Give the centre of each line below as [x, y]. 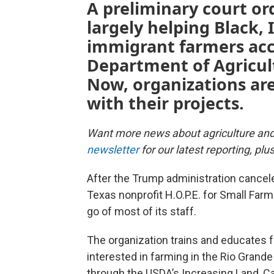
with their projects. [165, 103]
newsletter [113, 149]
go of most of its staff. [142, 211]
